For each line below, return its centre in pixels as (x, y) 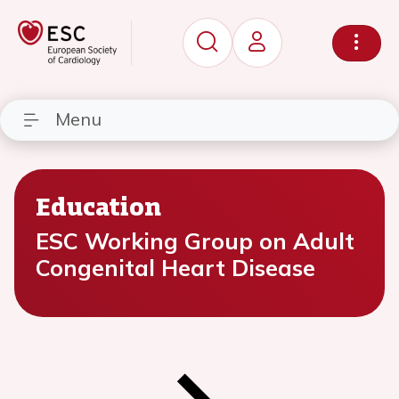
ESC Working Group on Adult (195, 241)
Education (98, 206)
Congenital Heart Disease (175, 268)
